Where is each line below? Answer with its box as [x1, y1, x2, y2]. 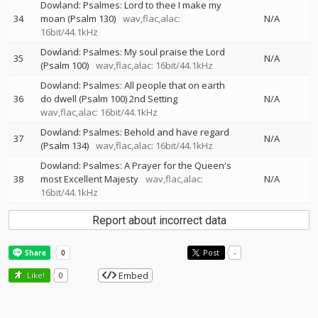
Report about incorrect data [92, 214, 226, 227]
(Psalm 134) [40, 139, 89, 152]
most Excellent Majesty [40, 172, 138, 185]
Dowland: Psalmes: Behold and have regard [40, 126, 229, 138]
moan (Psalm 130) [40, 12, 116, 25]
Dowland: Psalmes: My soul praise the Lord [40, 45, 225, 58]
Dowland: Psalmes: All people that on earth [40, 79, 225, 92]
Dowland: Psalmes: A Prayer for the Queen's [40, 159, 231, 172]
